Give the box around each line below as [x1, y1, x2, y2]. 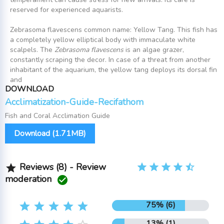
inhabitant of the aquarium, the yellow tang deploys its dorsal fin [10, 65, 217, 75]
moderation [5, 173, 56, 185]
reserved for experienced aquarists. [10, 5, 123, 15]
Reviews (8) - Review [17, 161, 106, 173]
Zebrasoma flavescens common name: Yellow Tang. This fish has [10, 25, 217, 35]
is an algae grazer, [123, 45, 184, 55]
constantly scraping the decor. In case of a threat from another [10, 55, 210, 65]
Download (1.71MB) [14, 128, 86, 139]
